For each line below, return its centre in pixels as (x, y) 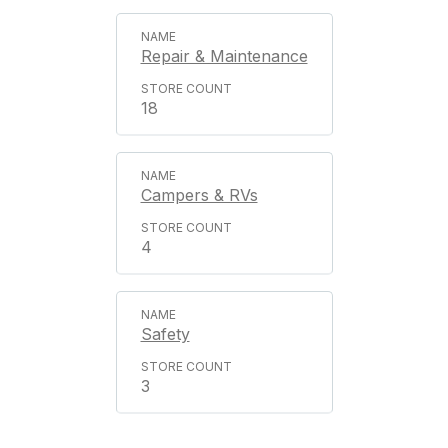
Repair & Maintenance (224, 56)
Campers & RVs (199, 195)
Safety (165, 334)
